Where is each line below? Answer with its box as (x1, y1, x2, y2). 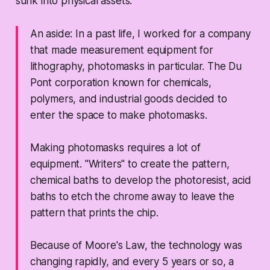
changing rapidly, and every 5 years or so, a (30, 256, 234, 268)
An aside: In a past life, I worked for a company (30, 28, 251, 40)
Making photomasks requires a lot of (30, 142, 201, 154)
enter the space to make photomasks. (30, 109, 207, 122)
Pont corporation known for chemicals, (30, 77, 212, 89)
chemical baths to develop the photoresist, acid (30, 174, 251, 187)
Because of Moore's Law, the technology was (30, 239, 242, 252)
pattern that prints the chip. (30, 207, 159, 219)
